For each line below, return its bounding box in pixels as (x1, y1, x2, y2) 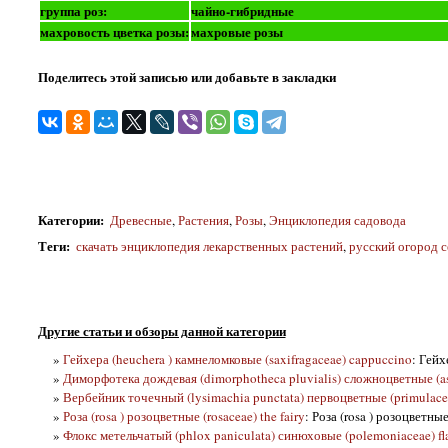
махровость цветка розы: (39, 21, 189, 41)
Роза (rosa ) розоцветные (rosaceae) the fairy (62, 406, 305, 425)
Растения (177, 210, 229, 229)
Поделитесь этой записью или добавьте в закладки (37, 66, 336, 86)
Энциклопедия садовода (268, 210, 406, 229)
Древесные (109, 210, 172, 229)
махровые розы (190, 21, 283, 41)
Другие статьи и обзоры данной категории (37, 320, 286, 340)
